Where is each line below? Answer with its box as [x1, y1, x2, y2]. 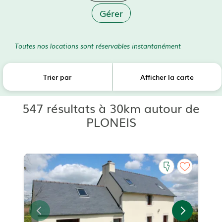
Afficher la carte [140, 72, 194, 82]
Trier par [43, 72, 72, 82]
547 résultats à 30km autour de [22, 99, 200, 117]
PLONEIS [86, 113, 136, 131]
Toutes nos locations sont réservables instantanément [15, 41, 181, 51]
